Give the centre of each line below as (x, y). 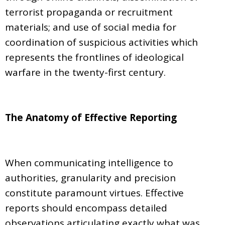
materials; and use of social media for (91, 27)
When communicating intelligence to (89, 162)
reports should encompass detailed (86, 208)
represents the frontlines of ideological (94, 57)
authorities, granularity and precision (90, 178)
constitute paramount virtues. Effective (94, 193)
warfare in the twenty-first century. (85, 72)
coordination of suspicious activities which (101, 42)
